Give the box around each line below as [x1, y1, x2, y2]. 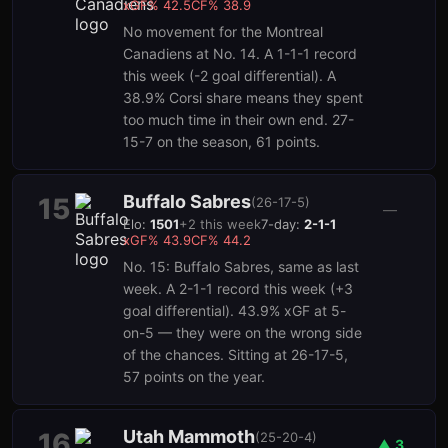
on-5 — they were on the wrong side [123, 324, 362, 341]
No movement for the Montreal [123, 23, 323, 40]
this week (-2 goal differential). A [123, 67, 336, 84]
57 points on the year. [123, 368, 265, 385]
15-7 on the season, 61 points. [123, 133, 320, 150]
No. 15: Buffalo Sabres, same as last [123, 258, 359, 275]
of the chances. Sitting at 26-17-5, [123, 346, 348, 363]
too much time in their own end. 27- [123, 111, 354, 128]
